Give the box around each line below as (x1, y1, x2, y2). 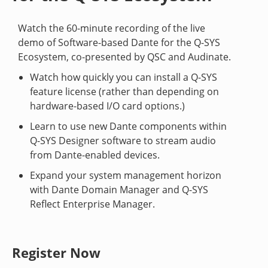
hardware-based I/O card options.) (30, 99, 185, 112)
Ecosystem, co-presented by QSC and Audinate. (18, 50, 231, 63)
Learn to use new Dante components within (30, 120, 227, 133)
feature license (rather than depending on (30, 85, 219, 98)
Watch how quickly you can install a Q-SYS (30, 71, 217, 84)
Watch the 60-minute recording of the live (18, 22, 205, 35)
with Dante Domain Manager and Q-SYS (30, 183, 208, 196)
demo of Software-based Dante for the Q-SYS (18, 36, 220, 49)
